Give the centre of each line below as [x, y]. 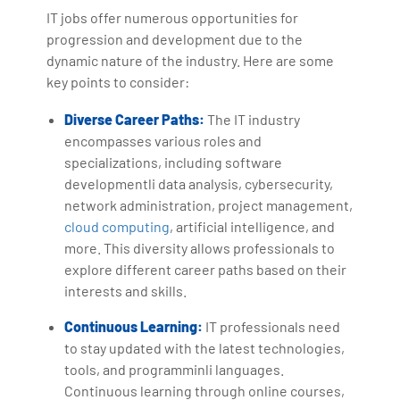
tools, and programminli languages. [175, 370]
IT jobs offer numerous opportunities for [173, 18]
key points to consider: [118, 82]
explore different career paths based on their [206, 270]
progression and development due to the [175, 39]
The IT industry [253, 120]
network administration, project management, [209, 205]
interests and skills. [126, 291]
